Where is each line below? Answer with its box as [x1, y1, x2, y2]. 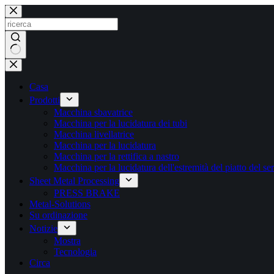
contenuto [4, 26, 42, 37]
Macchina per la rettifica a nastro [54, 151, 179, 161]
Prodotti [29, 95, 60, 105]
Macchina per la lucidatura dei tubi [54, 118, 187, 128]
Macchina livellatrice [54, 129, 134, 139]
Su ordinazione [29, 210, 87, 220]
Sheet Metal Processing [29, 176, 119, 186]
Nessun [4, 58, 33, 68]
